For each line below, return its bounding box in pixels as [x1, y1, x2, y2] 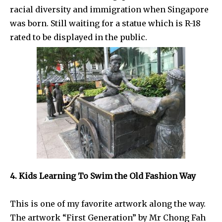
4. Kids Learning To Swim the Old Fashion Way [10, 170, 196, 181]
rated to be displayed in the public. [10, 32, 147, 42]
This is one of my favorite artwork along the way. [10, 198, 206, 209]
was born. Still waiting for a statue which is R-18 [10, 18, 201, 28]
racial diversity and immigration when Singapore [10, 4, 209, 14]
